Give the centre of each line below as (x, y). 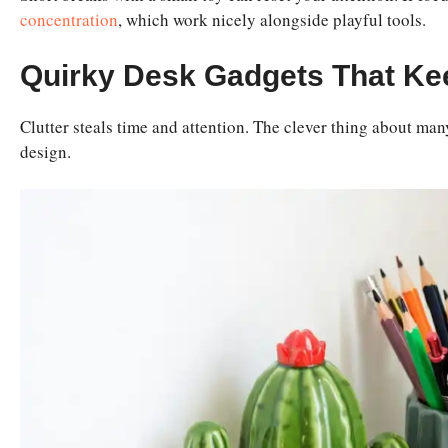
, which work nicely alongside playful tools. (272, 20)
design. (45, 151)
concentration (69, 20)
